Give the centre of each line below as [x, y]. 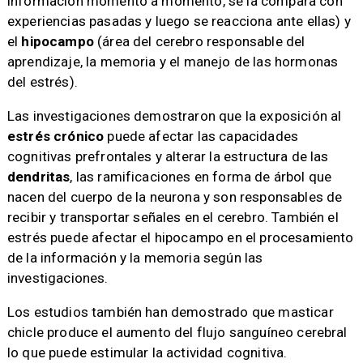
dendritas [38, 177]
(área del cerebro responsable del [201, 41]
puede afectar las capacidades [201, 137]
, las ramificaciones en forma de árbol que [201, 177]
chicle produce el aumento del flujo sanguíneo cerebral [177, 333]
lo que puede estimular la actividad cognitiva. [147, 353]
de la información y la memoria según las [135, 258]
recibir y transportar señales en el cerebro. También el [173, 218]
